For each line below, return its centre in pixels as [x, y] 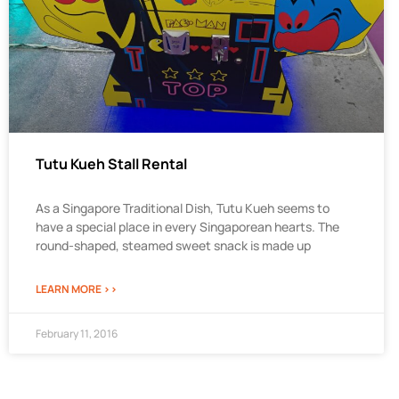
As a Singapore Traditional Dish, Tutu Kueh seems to [183, 208]
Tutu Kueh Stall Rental [111, 164]
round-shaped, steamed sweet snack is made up [173, 246]
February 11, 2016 [77, 334]
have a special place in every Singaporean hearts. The [187, 227]
